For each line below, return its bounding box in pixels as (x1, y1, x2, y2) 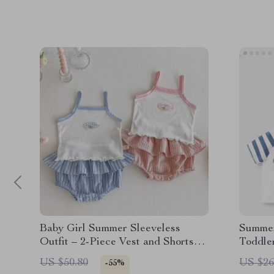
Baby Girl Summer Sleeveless (40, 223, 180, 234)
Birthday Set (40, 250, 100, 261)
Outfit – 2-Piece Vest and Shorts (40, 237, 194, 248)
